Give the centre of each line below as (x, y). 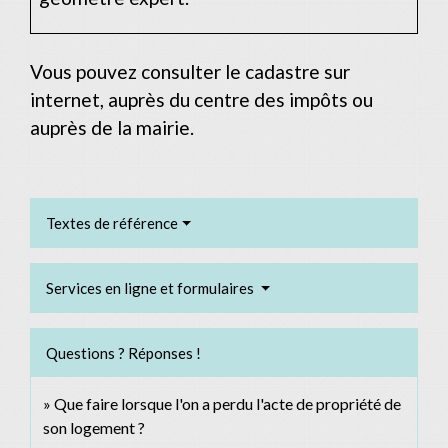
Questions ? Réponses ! (123, 353)
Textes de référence (112, 223)
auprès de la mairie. (112, 128)
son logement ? (94, 428)
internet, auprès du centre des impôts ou (201, 100)
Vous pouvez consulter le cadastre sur (190, 72)
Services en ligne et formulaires (151, 288)
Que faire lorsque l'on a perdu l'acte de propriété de (227, 404)
